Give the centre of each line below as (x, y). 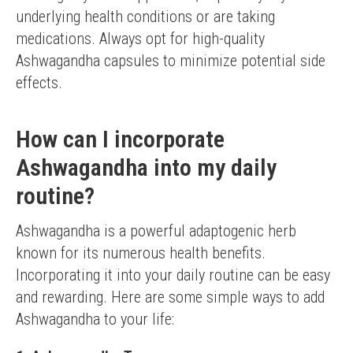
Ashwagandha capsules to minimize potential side (171, 61)
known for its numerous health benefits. (141, 253)
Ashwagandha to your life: (95, 319)
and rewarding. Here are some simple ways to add (170, 297)
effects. (39, 83)
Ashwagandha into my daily (146, 167)
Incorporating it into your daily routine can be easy (173, 275)
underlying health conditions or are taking (145, 17)
